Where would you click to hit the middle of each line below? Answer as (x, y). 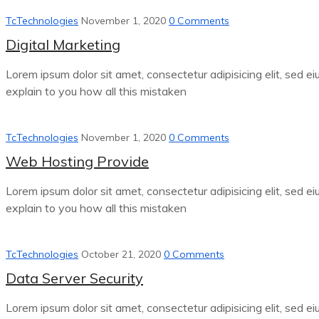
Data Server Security (74, 278)
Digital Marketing (63, 45)
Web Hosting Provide (77, 161)
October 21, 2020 (121, 254)
